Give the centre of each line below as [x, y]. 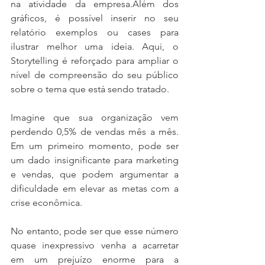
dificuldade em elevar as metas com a [95, 188]
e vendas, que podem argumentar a [95, 174]
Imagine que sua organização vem [95, 117]
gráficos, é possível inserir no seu [95, 18]
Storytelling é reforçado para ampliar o [95, 60]
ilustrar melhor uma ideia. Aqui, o [95, 46]
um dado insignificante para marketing [95, 160]
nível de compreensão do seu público [95, 75]
